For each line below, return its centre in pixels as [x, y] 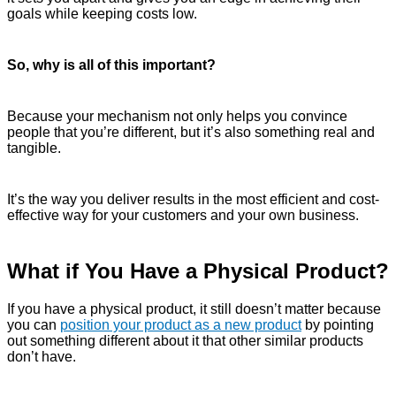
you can [34, 325]
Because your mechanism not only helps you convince [177, 117]
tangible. [34, 148]
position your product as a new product [181, 325]
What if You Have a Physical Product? [198, 271]
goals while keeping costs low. [102, 14]
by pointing [338, 325]
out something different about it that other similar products [185, 341]
